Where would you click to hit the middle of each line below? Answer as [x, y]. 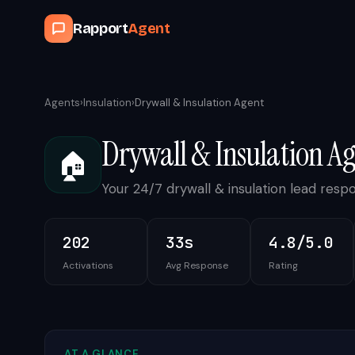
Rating [283, 265]
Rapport [101, 29]
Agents [62, 103]
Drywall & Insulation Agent [199, 103]
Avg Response [197, 265]
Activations [88, 265]
